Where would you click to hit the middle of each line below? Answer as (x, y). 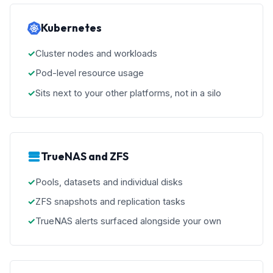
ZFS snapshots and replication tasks (110, 202)
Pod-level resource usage (90, 73)
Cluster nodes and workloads (96, 53)
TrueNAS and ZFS (85, 157)
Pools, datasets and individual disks (109, 182)
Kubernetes (71, 28)
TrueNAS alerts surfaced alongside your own (128, 222)
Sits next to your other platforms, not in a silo (128, 93)
